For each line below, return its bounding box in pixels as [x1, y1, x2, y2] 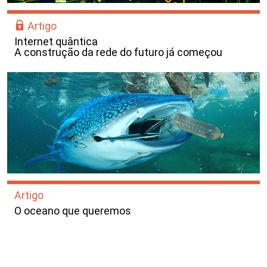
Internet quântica [14, 35, 98, 48]
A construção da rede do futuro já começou [14, 45, 222, 58]
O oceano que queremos [14, 204, 131, 217]
